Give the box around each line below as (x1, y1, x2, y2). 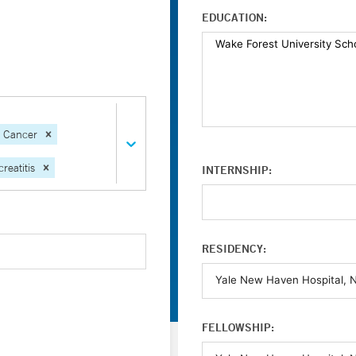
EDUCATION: (202, 10, 267, 25)
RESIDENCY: (202, 242, 266, 256)
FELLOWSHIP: (202, 320, 274, 335)
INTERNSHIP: (202, 163, 272, 177)
